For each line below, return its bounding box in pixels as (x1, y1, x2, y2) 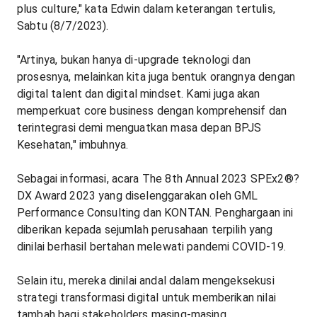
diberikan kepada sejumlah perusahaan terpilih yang (17, 223, 273, 237)
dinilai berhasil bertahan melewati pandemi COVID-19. (17, 240, 286, 254)
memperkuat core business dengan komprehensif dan (17, 104, 287, 118)
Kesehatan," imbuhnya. (17, 138, 129, 152)
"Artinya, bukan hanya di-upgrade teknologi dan (17, 53, 250, 67)
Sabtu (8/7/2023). (17, 19, 109, 33)
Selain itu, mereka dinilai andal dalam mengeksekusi (17, 274, 275, 288)
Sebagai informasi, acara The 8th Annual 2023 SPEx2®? (17, 172, 299, 186)
